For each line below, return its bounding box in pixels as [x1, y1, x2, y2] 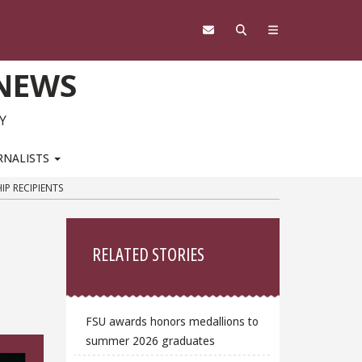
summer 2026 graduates [85, 333, 215, 349]
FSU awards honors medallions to [85, 314, 259, 330]
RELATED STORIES [92, 242, 205, 267]
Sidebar [65, 213, 153, 255]
